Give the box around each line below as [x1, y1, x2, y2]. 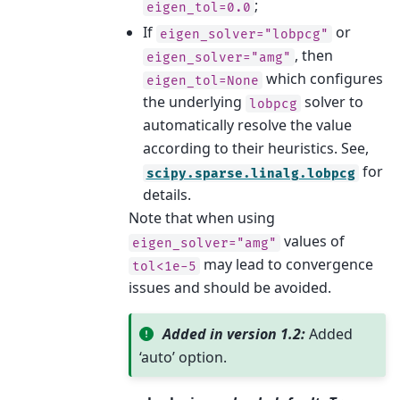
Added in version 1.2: [162, 323, 309, 344]
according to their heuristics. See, [142, 138, 369, 159]
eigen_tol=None [146, 72, 259, 88]
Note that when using [128, 208, 275, 229]
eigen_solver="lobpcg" [159, 26, 329, 42]
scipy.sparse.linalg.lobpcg [146, 165, 355, 181]
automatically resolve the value [142, 115, 352, 136]
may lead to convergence [199, 254, 373, 275]
